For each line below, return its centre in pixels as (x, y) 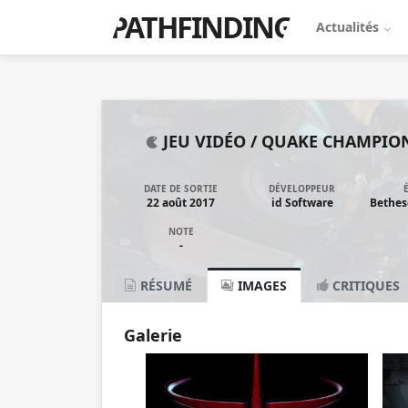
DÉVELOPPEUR (302, 189)
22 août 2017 (181, 203)
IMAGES (260, 286)
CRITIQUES (364, 286)
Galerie (153, 336)
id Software (302, 203)
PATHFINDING (201, 27)
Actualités (349, 27)
